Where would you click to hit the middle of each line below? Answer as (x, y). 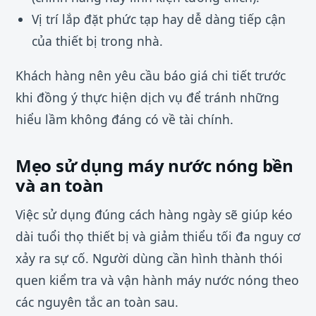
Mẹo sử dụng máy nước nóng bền (154, 165)
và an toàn (60, 185)
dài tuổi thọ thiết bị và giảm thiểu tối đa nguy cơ (158, 236)
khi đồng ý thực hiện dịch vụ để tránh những (147, 97)
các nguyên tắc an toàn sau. (97, 302)
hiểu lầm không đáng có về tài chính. (124, 119)
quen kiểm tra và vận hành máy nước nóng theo (157, 280)
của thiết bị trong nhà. (97, 41)
